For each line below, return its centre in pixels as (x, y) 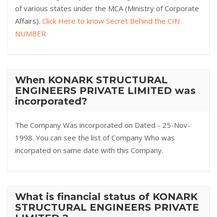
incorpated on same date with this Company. (89, 150)
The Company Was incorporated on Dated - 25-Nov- (103, 125)
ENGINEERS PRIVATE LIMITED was (105, 91)
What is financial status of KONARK (106, 197)
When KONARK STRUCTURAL (91, 80)
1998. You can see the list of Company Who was (95, 138)
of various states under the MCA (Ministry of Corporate (107, 8)
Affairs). (29, 21)
